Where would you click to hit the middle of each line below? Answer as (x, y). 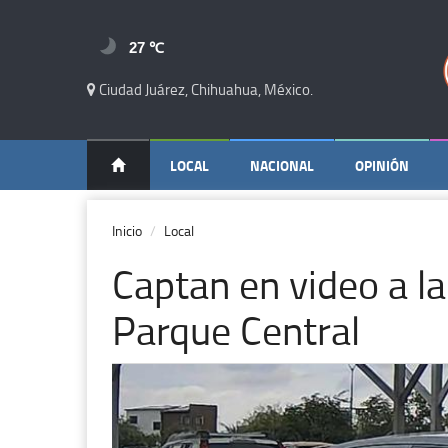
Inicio (127, 230)
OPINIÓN (382, 165)
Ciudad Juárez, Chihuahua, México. (204, 89)
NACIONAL (282, 165)
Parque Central (236, 329)
